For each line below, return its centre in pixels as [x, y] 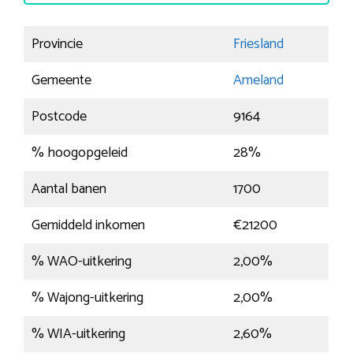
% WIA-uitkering [78, 334]
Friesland [258, 45]
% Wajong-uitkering [87, 298]
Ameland [258, 81]
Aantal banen [69, 190]
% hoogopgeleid [80, 153]
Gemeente [61, 81]
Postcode [59, 117]
